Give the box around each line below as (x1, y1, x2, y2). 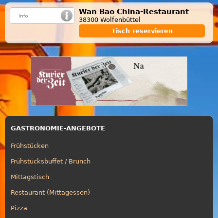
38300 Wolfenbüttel (79, 16, 141, 23)
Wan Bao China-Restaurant (79, 7, 189, 16)
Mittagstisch (11, 173, 49, 181)
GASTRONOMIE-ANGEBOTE (11, 124, 105, 132)
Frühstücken (11, 142, 49, 149)
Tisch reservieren (111, 27, 173, 35)
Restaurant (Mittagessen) (11, 188, 90, 196)
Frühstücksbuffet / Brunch (11, 157, 91, 165)
